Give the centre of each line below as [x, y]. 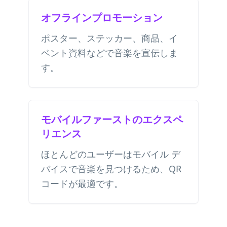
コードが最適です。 [82, 183]
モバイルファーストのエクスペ [112, 119]
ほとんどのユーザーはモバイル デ [111, 154]
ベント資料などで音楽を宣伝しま [109, 53]
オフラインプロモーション [102, 17]
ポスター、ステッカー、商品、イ [109, 38]
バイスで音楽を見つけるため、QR [111, 169]
